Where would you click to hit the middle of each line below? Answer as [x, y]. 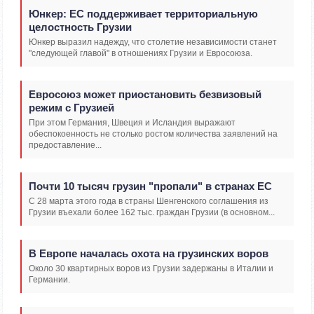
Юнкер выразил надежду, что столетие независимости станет [153, 42]
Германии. [49, 280]
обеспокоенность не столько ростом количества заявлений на [153, 134]
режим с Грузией [71, 108]
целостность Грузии [80, 27]
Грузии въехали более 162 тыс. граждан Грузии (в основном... [152, 213]
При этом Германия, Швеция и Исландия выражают [132, 123]
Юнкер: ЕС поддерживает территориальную [143, 14]
